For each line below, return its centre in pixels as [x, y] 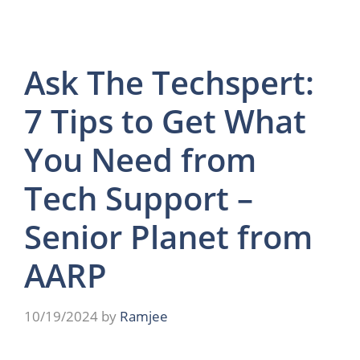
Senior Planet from [168, 236]
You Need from [140, 159]
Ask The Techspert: [169, 82]
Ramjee [144, 317]
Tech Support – [139, 198]
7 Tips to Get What [165, 121]
